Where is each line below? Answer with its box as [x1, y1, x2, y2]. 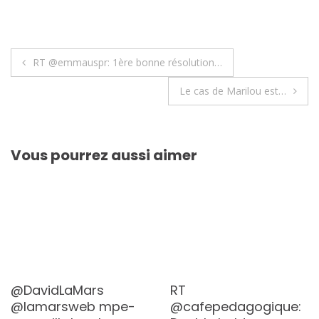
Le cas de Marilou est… [179, 84, 286, 98]
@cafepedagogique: [170, 297, 301, 315]
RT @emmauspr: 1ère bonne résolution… [33, 56, 222, 69]
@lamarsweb [11, 297, 99, 315]
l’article [10, 105, 89, 137]
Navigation [10, 46, 132, 78]
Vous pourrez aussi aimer [11, 145, 197, 165]
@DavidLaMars [11, 281, 104, 299]
